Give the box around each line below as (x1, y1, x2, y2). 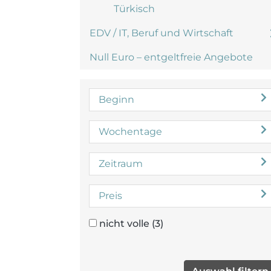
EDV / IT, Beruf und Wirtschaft (90, 27, 233, 39)
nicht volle (99, 218, 149, 229)
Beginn (99, 94, 134, 105)
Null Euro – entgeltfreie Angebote (90, 51, 253, 63)
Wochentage (99, 126, 162, 137)
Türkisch (114, 3, 155, 15)
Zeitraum (99, 158, 143, 169)
